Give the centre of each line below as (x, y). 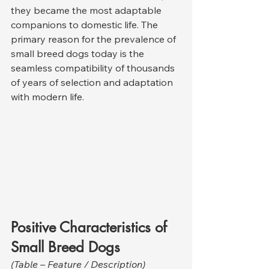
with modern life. (47, 97)
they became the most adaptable (87, 10)
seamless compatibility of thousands (94, 68)
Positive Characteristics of (91, 228)
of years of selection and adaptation (93, 82)
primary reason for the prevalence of (95, 39)
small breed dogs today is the (79, 53)
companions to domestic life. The (86, 25)
